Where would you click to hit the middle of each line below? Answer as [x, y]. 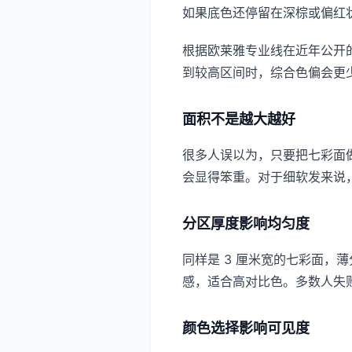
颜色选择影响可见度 [246, 328]
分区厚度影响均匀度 [246, 224]
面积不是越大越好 [239, 119]
